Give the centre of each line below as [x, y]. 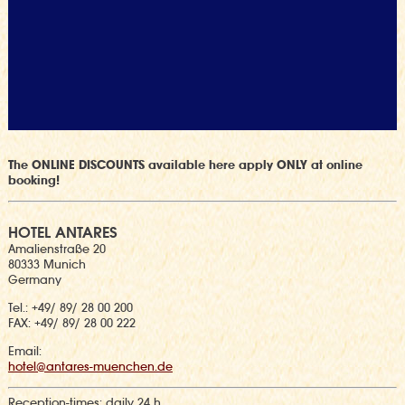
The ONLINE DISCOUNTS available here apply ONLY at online [185, 165]
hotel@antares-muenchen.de [90, 366]
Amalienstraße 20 [57, 249]
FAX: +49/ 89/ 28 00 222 [71, 323]
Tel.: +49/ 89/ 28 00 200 [70, 307]
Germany [34, 279]
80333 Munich [47, 264]
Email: [24, 351]
